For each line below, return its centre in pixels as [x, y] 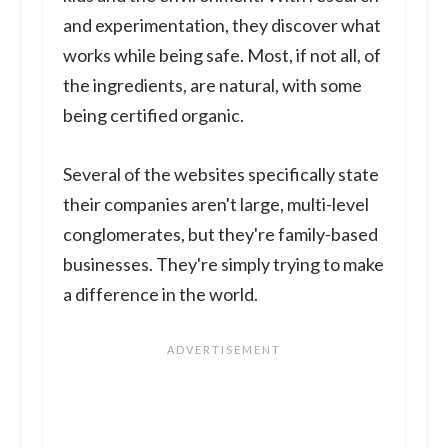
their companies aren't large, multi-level [215, 203]
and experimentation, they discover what [221, 24]
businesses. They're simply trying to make [223, 263]
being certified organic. [153, 114]
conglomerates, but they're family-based [220, 233]
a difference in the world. [160, 293]
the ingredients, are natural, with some [212, 84]
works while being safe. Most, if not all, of [221, 54]
